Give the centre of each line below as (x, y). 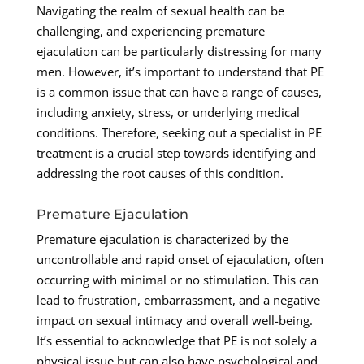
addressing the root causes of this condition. (160, 173)
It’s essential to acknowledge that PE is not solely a (176, 341)
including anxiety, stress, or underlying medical (168, 113)
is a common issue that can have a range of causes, (179, 92)
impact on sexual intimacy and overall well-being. (174, 321)
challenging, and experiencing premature (150, 31)
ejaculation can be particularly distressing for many (179, 52)
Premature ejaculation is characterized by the (162, 239)
